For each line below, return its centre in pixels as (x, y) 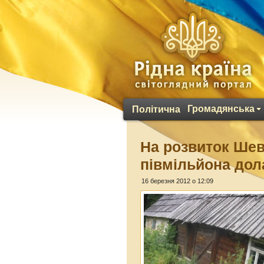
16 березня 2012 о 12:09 (178, 181)
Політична (156, 109)
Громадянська (221, 109)
